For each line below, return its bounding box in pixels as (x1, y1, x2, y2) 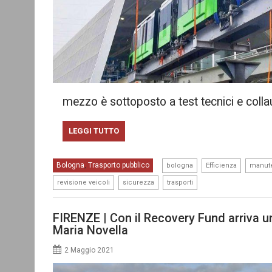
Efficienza (206, 161, 237, 169)
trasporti (167, 178, 193, 186)
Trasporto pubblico (88, 161, 149, 169)
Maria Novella (53, 222, 128, 237)
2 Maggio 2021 (64, 245, 114, 254)
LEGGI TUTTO (68, 126, 119, 135)
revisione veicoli (57, 178, 110, 186)
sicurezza (123, 178, 154, 186)
